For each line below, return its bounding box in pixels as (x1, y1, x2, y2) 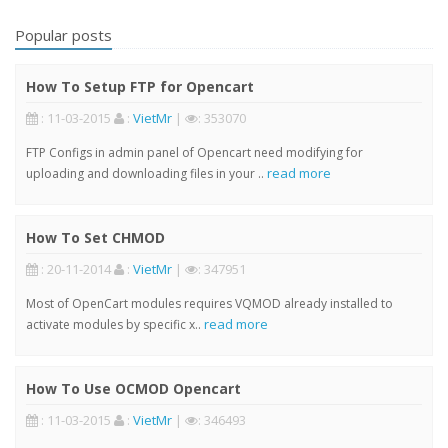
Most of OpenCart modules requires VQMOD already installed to (26, 295, 393, 313)
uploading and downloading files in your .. (26, 165, 267, 183)
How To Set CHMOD (26, 228, 165, 248)
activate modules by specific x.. (26, 316, 204, 334)
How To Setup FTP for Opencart (26, 77, 254, 97)
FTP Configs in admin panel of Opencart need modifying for (26, 144, 363, 162)
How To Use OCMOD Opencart (26, 379, 241, 399)
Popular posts (15, 25, 112, 46)
